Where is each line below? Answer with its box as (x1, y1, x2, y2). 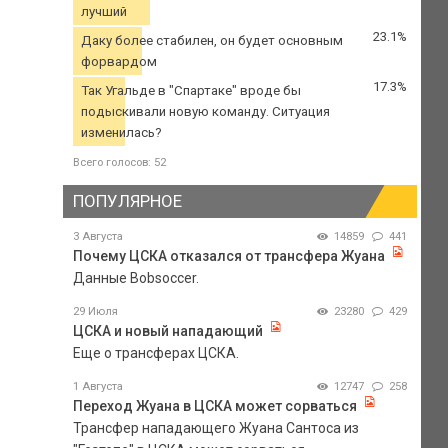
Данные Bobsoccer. (72, 269, 199, 286)
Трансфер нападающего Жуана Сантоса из (72, 419, 359, 436)
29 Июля (72, 304, 118, 318)
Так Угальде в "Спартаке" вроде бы (80, 83, 301, 99)
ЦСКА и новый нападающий (72, 322, 263, 339)
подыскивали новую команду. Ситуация (80, 104, 330, 120)
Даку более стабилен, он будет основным (80, 33, 343, 49)
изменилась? (80, 125, 162, 141)
